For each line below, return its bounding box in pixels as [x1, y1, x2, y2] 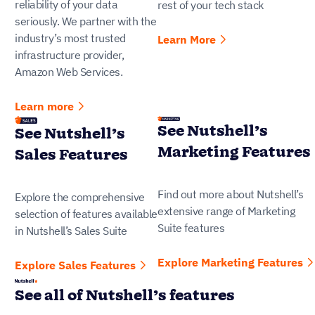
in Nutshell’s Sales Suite [15, 223, 127, 238]
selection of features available [15, 206, 157, 221]
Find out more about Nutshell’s [157, 186, 303, 201]
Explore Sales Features [15, 257, 136, 272]
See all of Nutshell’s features [15, 285, 235, 307]
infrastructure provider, [15, 48, 124, 63]
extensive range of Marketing [157, 203, 295, 218]
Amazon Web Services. [15, 65, 122, 79]
